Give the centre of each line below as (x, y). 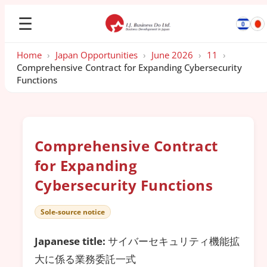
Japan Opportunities (97, 55)
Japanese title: (70, 241)
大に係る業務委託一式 (85, 259)
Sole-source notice (72, 212)
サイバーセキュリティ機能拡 (173, 241)
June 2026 (172, 55)
